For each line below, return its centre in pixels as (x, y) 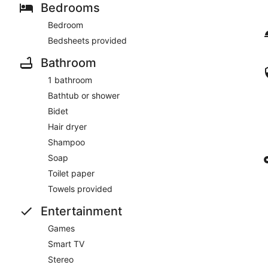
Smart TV (66, 244)
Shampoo (66, 142)
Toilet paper (71, 173)
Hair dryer (67, 127)
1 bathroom (70, 80)
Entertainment (81, 211)
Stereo (61, 259)
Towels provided (80, 189)
